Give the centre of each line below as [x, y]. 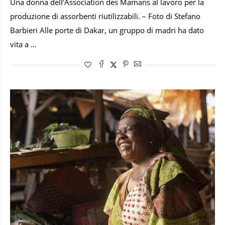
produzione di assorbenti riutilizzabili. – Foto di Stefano [105, 17]
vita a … [23, 45]
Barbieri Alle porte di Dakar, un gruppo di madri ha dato [107, 31]
